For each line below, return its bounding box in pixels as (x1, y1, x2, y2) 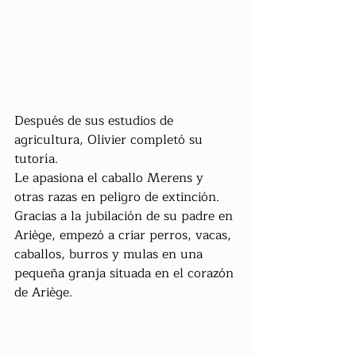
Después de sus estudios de (14, 110, 177, 132)
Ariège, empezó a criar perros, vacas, (14, 225, 235, 246)
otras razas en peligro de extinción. (14, 187, 219, 208)
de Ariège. (14, 282, 72, 304)
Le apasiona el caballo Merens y (14, 168, 207, 189)
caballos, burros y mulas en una (14, 244, 207, 265)
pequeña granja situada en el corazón (14, 263, 238, 284)
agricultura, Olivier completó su (14, 130, 207, 151)
